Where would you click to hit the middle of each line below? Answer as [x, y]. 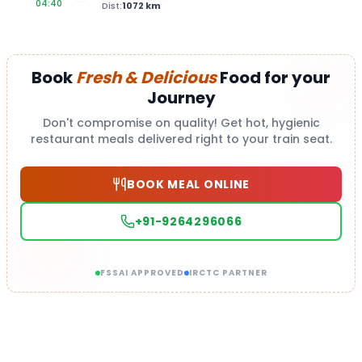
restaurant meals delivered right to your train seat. [181, 139]
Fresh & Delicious [146, 78]
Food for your [274, 78]
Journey [181, 98]
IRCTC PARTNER [228, 273]
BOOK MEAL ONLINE [188, 184]
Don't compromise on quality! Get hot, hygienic [181, 123]
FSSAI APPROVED [142, 273]
